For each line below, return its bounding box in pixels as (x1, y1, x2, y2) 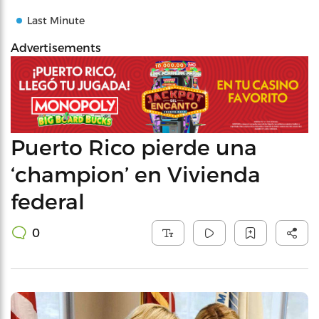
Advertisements (11, 41, 101, 54)
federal (11, 187, 85, 214)
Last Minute (27, 14, 85, 26)
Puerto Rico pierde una (11, 133, 257, 159)
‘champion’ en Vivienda (11, 160, 261, 187)
